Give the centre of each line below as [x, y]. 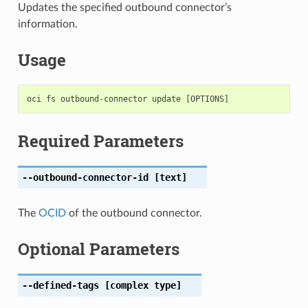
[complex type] [140, 285]
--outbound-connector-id [85, 177]
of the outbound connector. [134, 213]
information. [47, 24]
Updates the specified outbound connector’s [124, 7]
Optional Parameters [98, 249]
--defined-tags [60, 285]
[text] [167, 177]
